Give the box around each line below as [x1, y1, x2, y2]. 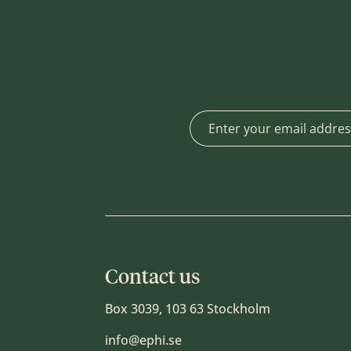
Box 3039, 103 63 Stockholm [105, 300, 271, 318]
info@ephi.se [105, 331, 183, 349]
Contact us [105, 264, 201, 290]
